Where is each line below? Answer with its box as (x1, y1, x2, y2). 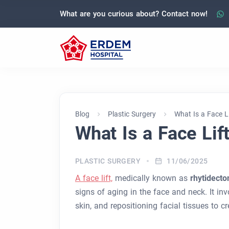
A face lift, (75, 173, 112, 183)
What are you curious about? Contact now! (60, 9, 208, 18)
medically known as (112, 173, 190, 183)
